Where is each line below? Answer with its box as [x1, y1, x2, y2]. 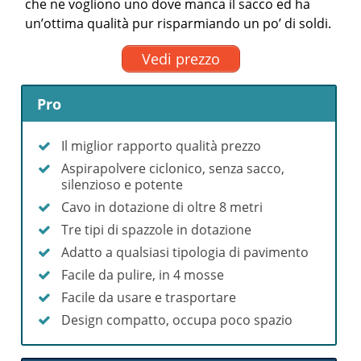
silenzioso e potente [61, 175, 184, 193]
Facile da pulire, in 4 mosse [61, 265, 225, 284]
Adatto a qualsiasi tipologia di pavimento [61, 243, 309, 261]
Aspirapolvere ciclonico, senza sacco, [61, 159, 285, 177]
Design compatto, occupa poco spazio [61, 310, 293, 329]
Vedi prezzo [141, 48, 220, 68]
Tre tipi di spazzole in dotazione [61, 220, 252, 239]
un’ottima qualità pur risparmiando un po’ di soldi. [25, 15, 332, 33]
